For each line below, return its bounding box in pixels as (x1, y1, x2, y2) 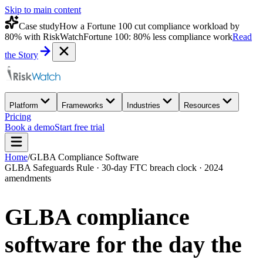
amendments (5, 173, 51, 183)
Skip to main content (5, 5, 81, 15)
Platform (9, 101, 38, 110)
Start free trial (55, 122, 104, 132)
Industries (127, 101, 160, 110)
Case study (19, 21, 59, 31)
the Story (5, 50, 38, 60)
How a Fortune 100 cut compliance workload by (59, 21, 240, 31)
